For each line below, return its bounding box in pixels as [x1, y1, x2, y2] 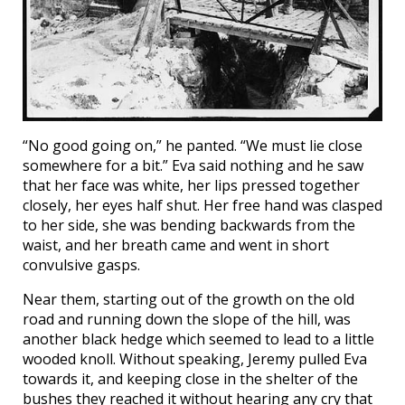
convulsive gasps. [23, 255, 140, 276]
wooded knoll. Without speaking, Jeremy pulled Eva [23, 349, 367, 370]
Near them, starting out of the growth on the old [23, 289, 354, 310]
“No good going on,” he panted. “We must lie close [23, 136, 363, 156]
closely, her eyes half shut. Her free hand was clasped [23, 195, 382, 216]
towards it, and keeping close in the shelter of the [23, 369, 358, 390]
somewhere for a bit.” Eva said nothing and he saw [23, 155, 363, 176]
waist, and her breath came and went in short [23, 235, 329, 256]
